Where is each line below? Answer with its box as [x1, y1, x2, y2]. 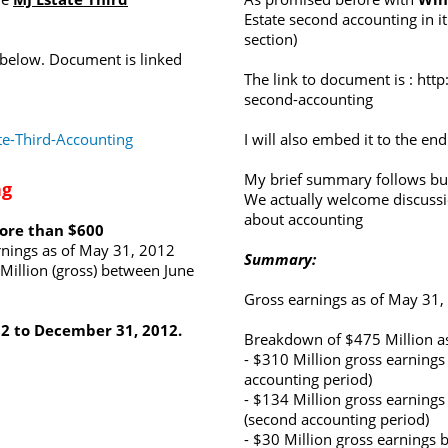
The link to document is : [244, 69, 417, 89]
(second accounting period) [244, 409, 429, 429]
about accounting [244, 209, 363, 229]
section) [244, 29, 297, 49]
